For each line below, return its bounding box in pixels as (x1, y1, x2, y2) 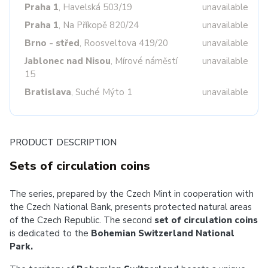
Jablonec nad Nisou (25, 55, 111, 67)
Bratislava (25, 86, 71, 98)
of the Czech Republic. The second (10, 214, 154, 226)
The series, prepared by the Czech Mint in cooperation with (10, 188, 254, 200)
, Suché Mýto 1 (71, 86, 132, 98)
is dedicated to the (10, 227, 91, 239)
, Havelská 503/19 (59, 1, 132, 13)
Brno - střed (25, 37, 80, 49)
